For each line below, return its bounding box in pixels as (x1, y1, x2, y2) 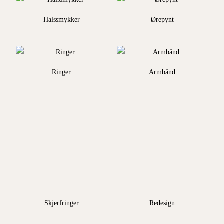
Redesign (149, 199, 175, 207)
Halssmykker (43, 15, 80, 23)
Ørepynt (150, 15, 174, 23)
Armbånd (149, 68, 176, 76)
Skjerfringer (44, 199, 79, 207)
